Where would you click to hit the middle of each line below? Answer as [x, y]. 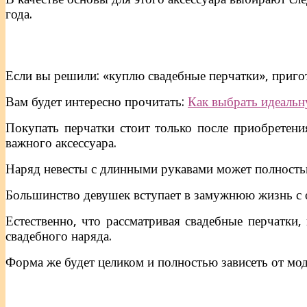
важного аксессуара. [61, 143]
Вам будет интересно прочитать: [97, 102]
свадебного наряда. [59, 236]
